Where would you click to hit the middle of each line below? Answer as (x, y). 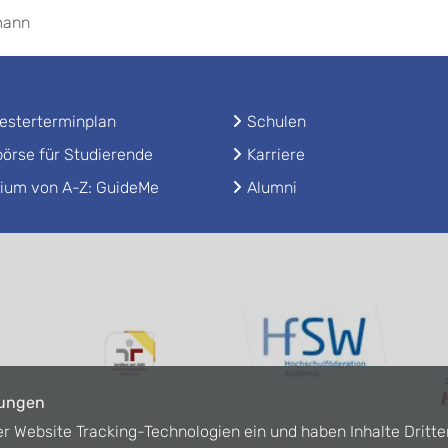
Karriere (276, 154)
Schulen (276, 121)
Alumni (272, 187)
